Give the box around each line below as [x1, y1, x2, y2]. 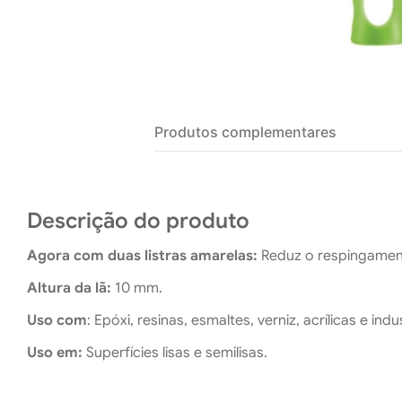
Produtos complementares [154, 123, 336, 142]
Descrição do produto [27, 207, 249, 235]
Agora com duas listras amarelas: [27, 247, 258, 266]
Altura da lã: [27, 279, 111, 298]
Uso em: [27, 344, 83, 363]
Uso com [27, 311, 87, 330]
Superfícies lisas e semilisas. [83, 344, 267, 363]
